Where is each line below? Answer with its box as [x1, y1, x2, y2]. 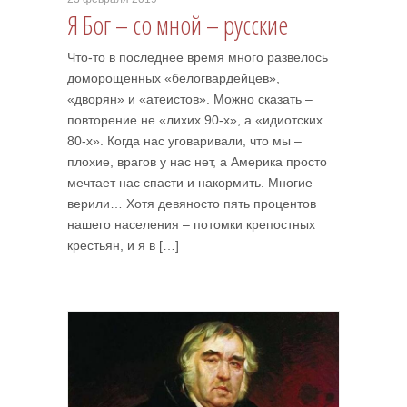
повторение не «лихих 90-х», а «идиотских [67, 113, 323, 127]
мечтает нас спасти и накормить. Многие [67, 175, 313, 190]
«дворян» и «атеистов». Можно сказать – [67, 92, 313, 106]
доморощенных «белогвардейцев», [67, 71, 280, 85]
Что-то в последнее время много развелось [67, 50, 328, 65]
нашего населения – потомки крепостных [67, 217, 315, 232]
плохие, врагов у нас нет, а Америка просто [67, 154, 327, 169]
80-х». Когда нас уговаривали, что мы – [67, 134, 302, 148]
